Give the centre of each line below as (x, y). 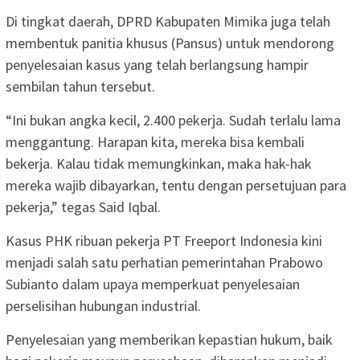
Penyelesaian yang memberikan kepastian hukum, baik (169, 339)
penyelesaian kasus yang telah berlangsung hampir (157, 64)
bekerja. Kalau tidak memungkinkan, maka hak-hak (159, 163)
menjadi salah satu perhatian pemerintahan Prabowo (164, 262)
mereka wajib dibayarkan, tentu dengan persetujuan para (176, 185)
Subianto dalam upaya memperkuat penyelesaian (153, 284)
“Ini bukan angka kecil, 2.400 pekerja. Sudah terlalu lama (173, 120)
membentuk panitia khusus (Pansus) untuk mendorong (170, 43)
